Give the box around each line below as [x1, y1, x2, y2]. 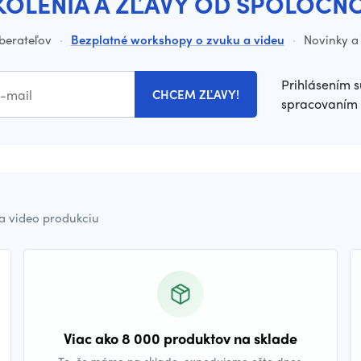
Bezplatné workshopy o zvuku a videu [70, 31, 284, 48]
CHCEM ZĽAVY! [152, 85, 239, 103]
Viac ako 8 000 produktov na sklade [64, 328, 297, 348]
